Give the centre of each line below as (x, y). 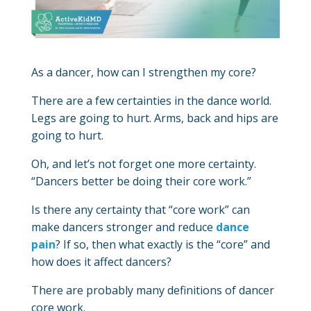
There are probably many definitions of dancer (152, 290)
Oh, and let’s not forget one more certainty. (143, 163)
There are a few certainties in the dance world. (151, 100)
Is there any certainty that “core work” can (140, 209)
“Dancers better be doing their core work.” (141, 181)
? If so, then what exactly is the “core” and (162, 244)
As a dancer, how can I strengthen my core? (143, 72)
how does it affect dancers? (101, 261)
